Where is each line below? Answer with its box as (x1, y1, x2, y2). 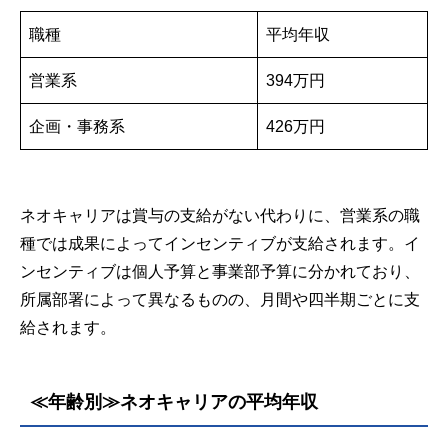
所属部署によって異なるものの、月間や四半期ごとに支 (20, 291, 420, 308)
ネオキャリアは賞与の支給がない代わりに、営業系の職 (20, 207, 420, 224)
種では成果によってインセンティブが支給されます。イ (20, 235, 420, 252)
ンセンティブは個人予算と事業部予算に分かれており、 (20, 263, 420, 280)
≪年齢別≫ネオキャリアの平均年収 (30, 392, 318, 412)
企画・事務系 (28, 118, 125, 135)
